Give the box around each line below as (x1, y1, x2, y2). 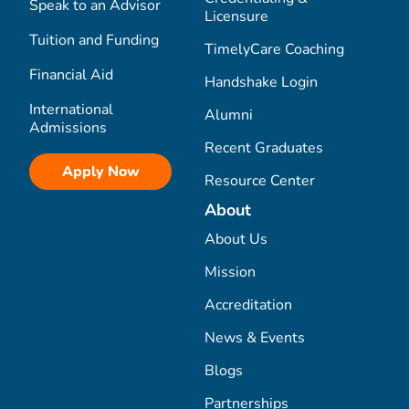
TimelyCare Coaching (204, 39, 344, 60)
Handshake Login (204, 72, 318, 93)
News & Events (204, 328, 305, 349)
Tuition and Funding (29, 30, 159, 51)
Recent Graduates (204, 138, 323, 159)
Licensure (204, 6, 268, 27)
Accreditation (204, 295, 292, 316)
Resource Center (204, 171, 315, 192)
